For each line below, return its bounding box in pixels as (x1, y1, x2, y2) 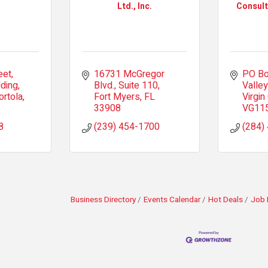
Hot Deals (208, 194, 243, 206)
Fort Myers (93, 90, 140, 104)
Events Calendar (144, 194, 200, 206)
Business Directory (71, 194, 136, 206)
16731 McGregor (93, 67, 165, 81)
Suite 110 (118, 78, 158, 93)
